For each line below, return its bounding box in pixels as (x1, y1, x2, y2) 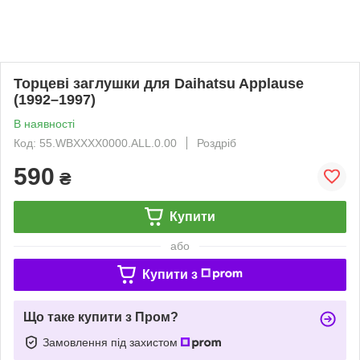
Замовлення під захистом (43, 335, 181, 349)
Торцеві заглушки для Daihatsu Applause (14, 75, 304, 92)
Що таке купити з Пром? (23, 309, 178, 324)
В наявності (14, 117, 75, 130)
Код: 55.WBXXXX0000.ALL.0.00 (14, 136, 177, 149)
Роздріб (197, 136, 236, 149)
